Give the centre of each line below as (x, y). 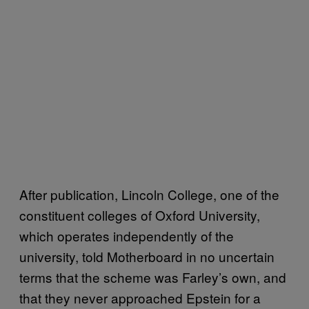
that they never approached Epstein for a (140, 297)
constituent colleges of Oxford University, (140, 215)
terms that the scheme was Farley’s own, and (153, 277)
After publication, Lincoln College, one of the (149, 194)
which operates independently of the (127, 235)
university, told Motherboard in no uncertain (147, 256)
